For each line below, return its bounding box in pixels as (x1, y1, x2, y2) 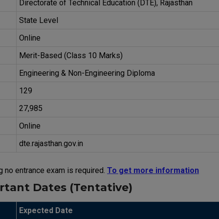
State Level (19, 15, 58, 25)
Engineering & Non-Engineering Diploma (19, 68, 155, 78)
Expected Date (19, 205, 73, 215)
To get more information (107, 165, 199, 175)
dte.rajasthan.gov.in (19, 138, 83, 148)
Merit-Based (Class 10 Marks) (19, 50, 123, 60)
